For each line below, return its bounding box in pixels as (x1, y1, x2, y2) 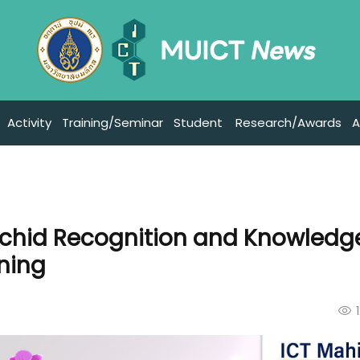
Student (173, 114, 223, 132)
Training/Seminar (61, 114, 163, 132)
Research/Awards (235, 114, 342, 132)
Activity (6, 114, 51, 132)
